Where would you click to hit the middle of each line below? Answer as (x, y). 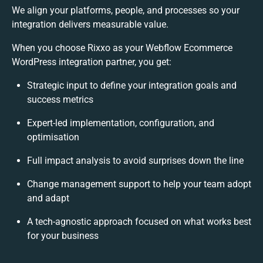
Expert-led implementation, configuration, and (121, 123)
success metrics (60, 99)
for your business (63, 235)
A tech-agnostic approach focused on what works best (139, 221)
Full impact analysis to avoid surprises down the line (135, 160)
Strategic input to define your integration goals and (132, 85)
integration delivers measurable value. (90, 24)
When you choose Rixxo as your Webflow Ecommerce (122, 48)
